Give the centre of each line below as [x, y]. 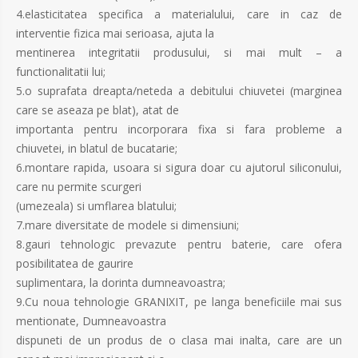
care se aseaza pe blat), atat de [97, 110]
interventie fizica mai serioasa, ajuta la [115, 34]
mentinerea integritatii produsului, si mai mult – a [179, 53]
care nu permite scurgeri [79, 187]
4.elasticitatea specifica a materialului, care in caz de [179, 14]
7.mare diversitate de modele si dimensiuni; [127, 225]
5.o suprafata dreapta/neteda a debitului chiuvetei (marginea [179, 91]
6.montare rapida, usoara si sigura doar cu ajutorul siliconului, [179, 168]
